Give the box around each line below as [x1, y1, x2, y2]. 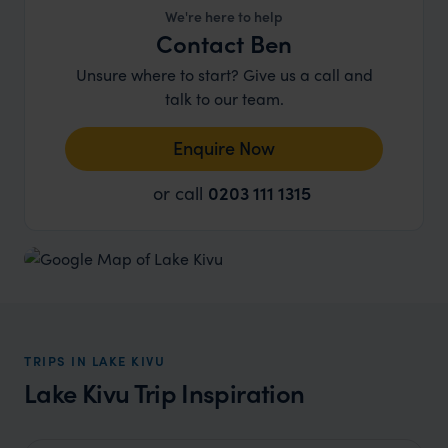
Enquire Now [173, 135, 275, 160]
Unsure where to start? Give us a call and [75, 63, 373, 86]
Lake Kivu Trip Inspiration [24, 374, 305, 411]
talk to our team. [164, 87, 284, 110]
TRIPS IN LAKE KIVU [24, 351, 165, 370]
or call [153, 180, 208, 205]
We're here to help [165, 6, 283, 26]
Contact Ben [156, 26, 292, 60]
